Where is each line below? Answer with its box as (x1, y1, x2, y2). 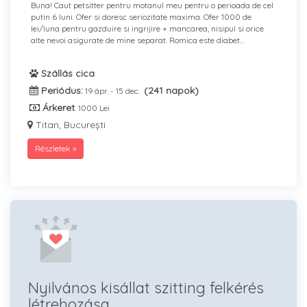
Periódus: (38, 84, 83, 97)
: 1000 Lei (75, 103, 110, 113)
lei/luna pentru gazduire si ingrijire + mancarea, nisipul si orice (31, 23, 264, 34)
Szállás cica (38, 67, 95, 79)
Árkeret (40, 101, 75, 114)
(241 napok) (144, 84, 199, 97)
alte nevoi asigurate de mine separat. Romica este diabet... (31, 35, 244, 45)
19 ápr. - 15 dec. (85, 86, 142, 96)
